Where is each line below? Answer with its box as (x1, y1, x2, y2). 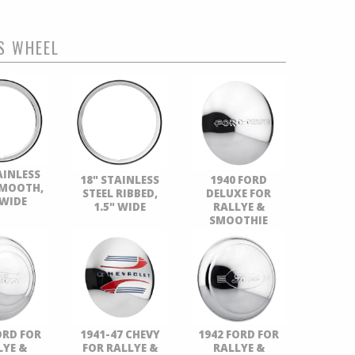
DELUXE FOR (206, 186, 271, 200)
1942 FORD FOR (198, 327, 279, 342)
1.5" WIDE (94, 200, 146, 214)
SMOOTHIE (209, 213, 268, 227)
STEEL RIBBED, (82, 186, 158, 200)
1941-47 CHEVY (79, 327, 160, 342)
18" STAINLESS (80, 173, 159, 187)
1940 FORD (210, 173, 267, 187)
